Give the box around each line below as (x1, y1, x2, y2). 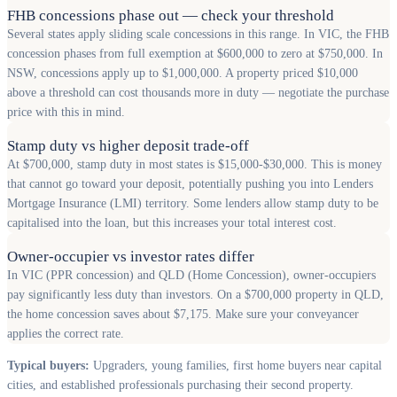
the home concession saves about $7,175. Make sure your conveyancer (7, 307, 359, 322)
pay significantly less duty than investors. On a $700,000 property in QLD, (7, 288, 384, 302)
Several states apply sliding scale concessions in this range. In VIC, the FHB (7, 27, 389, 42)
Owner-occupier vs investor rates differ (7, 248, 254, 266)
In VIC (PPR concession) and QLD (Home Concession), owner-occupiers (7, 269, 376, 283)
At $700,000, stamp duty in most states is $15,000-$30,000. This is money (7, 158, 382, 172)
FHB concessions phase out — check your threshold (7, 7, 334, 25)
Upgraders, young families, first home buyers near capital (90, 359, 382, 373)
